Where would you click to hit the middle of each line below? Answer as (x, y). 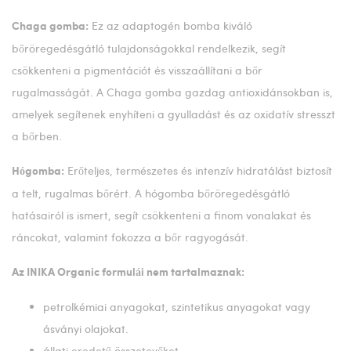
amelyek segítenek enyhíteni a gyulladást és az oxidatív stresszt (174, 114)
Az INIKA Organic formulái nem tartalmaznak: (128, 272)
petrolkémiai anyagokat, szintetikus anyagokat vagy (177, 306)
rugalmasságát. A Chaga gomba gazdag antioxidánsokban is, (172, 92)
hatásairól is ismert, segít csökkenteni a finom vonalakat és (161, 215)
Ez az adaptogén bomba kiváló (170, 25)
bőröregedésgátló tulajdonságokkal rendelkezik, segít (149, 48)
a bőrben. (37, 136)
